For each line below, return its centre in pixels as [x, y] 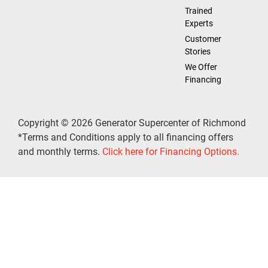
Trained [198, 11]
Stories [197, 52]
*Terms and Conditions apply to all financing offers [126, 138]
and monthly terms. [60, 152]
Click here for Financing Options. [171, 152]
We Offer [201, 67]
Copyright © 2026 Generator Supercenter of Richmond [132, 123]
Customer [203, 39]
